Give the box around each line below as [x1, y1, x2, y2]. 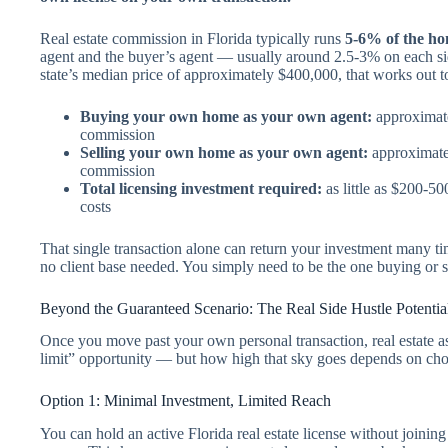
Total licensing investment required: [80, 179, 322, 197]
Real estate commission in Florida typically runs [40, 29, 345, 47]
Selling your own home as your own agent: [80, 143, 368, 161]
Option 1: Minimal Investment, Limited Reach [40, 392, 331, 410]
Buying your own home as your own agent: [80, 107, 372, 125]
